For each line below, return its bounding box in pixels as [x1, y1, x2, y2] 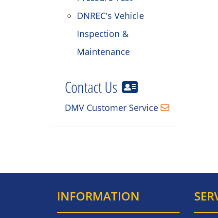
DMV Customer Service [65, 101, 158, 113]
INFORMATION [57, 187, 140, 204]
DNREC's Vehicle [77, 10, 144, 21]
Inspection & [77, 28, 128, 39]
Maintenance [77, 46, 130, 57]
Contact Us [65, 76, 120, 97]
